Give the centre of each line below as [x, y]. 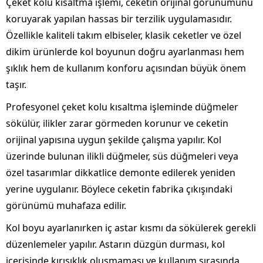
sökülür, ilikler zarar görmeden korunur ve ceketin [117, 123]
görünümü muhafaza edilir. [66, 205]
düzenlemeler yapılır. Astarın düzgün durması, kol [115, 244]
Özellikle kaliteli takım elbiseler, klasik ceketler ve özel [124, 35]
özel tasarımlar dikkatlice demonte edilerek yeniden [121, 173]
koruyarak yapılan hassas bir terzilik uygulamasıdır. [119, 19]
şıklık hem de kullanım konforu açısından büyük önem [126, 68]
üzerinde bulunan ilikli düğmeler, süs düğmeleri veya [122, 156]
